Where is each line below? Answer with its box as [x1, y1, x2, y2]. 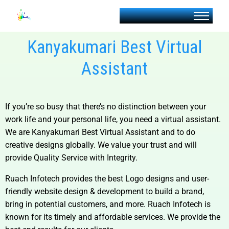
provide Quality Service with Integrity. [5, 153, 138, 163]
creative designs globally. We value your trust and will [5, 140, 197, 150]
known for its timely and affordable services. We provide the [5, 212, 220, 222]
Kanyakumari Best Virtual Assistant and [32, 127, 177, 137]
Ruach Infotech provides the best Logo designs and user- [5, 174, 209, 184]
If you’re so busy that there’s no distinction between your [5, 102, 206, 111]
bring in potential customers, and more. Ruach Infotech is [5, 199, 211, 209]
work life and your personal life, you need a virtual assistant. [5, 114, 221, 124]
